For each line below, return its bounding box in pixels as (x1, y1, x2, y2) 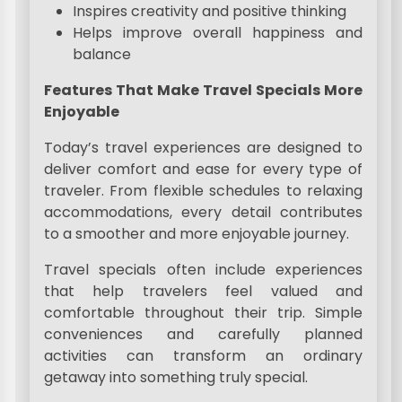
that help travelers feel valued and (44, 281, 363, 301)
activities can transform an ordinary (44, 345, 363, 366)
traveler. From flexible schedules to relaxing (44, 180, 363, 201)
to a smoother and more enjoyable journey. (44, 223, 350, 244)
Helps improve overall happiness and (73, 22, 363, 43)
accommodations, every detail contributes (44, 202, 363, 223)
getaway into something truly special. (44, 367, 309, 388)
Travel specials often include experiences (44, 259, 363, 280)
